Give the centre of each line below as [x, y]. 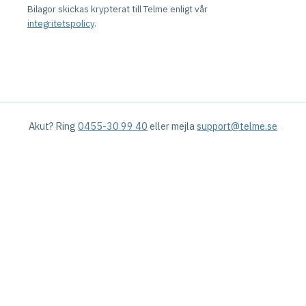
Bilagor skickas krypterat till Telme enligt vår [117, 9]
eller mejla [172, 126]
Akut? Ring [53, 126]
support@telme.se [237, 126]
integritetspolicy [61, 23]
